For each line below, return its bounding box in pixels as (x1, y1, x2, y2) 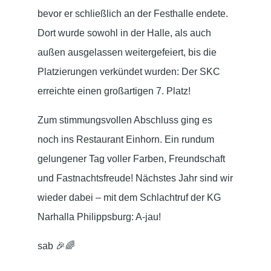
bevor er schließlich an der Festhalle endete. (38, 8, 228, 19)
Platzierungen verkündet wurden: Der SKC (38, 67, 220, 77)
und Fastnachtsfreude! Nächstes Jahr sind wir (38, 173, 233, 183)
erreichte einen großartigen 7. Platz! (38, 86, 191, 96)
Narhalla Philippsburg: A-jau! (38, 212, 161, 222)
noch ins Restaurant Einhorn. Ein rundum (38, 134, 214, 145)
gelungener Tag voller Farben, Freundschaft (38, 154, 225, 164)
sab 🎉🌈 (38, 241, 75, 251)
